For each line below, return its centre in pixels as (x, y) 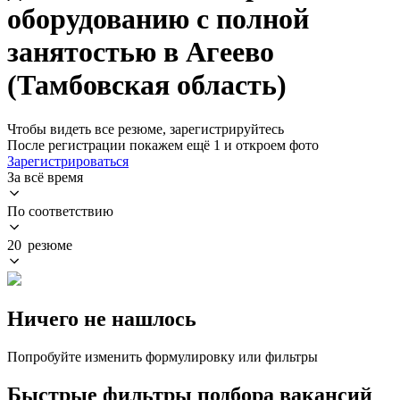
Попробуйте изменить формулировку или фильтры (162, 356)
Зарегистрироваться (68, 161)
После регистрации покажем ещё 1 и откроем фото (163, 145)
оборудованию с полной (158, 19)
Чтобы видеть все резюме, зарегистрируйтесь (146, 129)
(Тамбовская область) (147, 85)
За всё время (45, 177)
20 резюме (40, 245)
